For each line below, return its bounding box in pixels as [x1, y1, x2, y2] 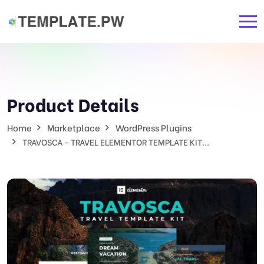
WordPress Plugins [115, 121, 192, 134]
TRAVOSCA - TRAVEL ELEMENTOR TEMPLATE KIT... [22, 136, 209, 148]
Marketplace [47, 121, 100, 134]
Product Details [7, 91, 139, 117]
